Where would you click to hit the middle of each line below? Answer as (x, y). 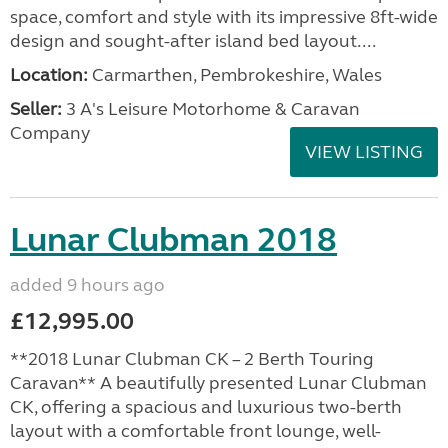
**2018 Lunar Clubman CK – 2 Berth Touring (192, 359)
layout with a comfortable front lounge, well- (195, 431)
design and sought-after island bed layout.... (193, 41)
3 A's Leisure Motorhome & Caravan (211, 109)
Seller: (36, 109)
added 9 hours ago (87, 285)
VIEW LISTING (364, 152)
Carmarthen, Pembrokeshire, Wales (235, 75)
